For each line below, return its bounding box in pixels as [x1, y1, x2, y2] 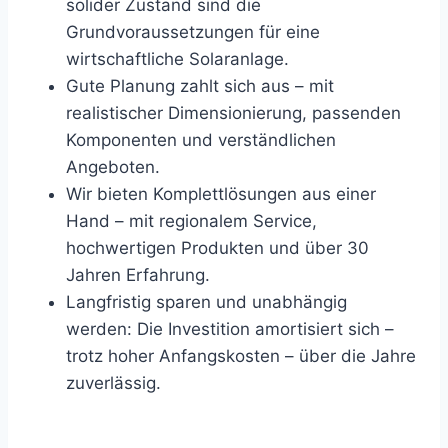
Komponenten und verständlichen [66, 129, 336, 150]
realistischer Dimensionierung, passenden [66, 102, 401, 123]
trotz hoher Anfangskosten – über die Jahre [66, 345, 416, 366]
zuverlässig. [66, 372, 161, 393]
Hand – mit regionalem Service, [66, 210, 317, 231]
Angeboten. [66, 156, 160, 177]
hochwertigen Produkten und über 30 [66, 237, 369, 258]
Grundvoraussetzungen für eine [66, 21, 320, 42]
